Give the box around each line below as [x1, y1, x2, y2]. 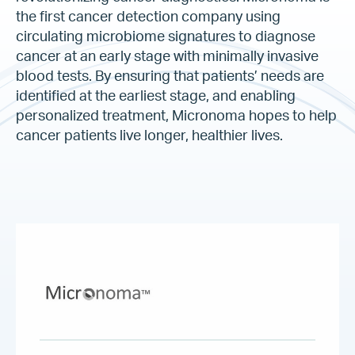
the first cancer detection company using [16, 10, 281, 25]
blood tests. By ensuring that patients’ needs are [16, 70, 324, 84]
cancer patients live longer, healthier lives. [16, 129, 283, 143]
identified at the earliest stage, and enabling [16, 90, 296, 104]
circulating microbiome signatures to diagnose [16, 30, 315, 44]
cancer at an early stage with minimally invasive [16, 50, 319, 64]
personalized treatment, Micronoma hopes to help [16, 109, 337, 124]
